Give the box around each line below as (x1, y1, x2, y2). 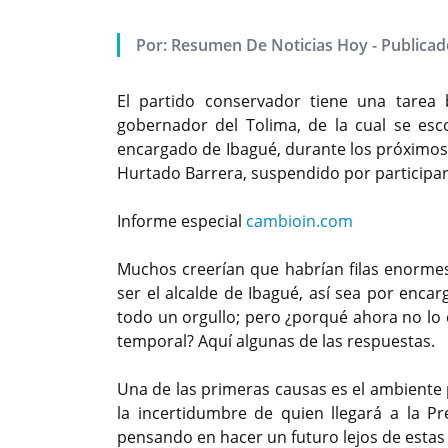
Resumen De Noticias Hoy (171, 33, 369, 56)
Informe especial (117, 209, 246, 232)
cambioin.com (246, 209, 353, 232)
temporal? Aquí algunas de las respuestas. (117, 329, 435, 352)
